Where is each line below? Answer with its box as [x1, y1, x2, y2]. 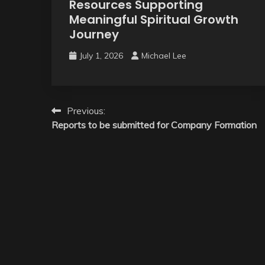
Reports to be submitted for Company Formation [51, 118, 257, 131]
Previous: [67, 104, 105, 117]
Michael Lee [141, 50, 186, 61]
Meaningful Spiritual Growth [69, 11, 238, 28]
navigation [51, 124, 132, 144]
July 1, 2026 [79, 50, 123, 61]
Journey [69, 25, 119, 43]
